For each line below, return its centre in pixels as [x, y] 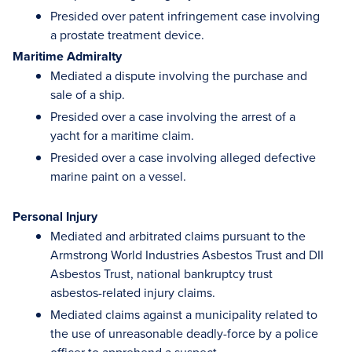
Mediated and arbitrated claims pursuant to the [178, 236]
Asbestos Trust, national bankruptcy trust [161, 273]
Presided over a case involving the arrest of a [173, 116]
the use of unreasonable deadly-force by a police [184, 333]
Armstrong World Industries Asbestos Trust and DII [187, 255]
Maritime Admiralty [67, 56]
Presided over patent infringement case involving [185, 16]
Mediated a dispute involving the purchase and [179, 75]
